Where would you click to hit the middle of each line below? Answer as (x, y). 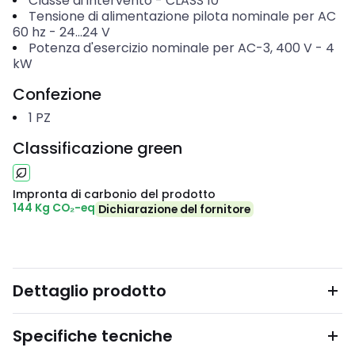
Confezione (57, 94)
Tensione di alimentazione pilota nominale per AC (182, 16)
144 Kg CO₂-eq (54, 208)
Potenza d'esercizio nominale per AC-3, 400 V (170, 48)
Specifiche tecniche (93, 336)
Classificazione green (97, 148)
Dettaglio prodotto (90, 291)
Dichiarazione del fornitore (174, 209)
